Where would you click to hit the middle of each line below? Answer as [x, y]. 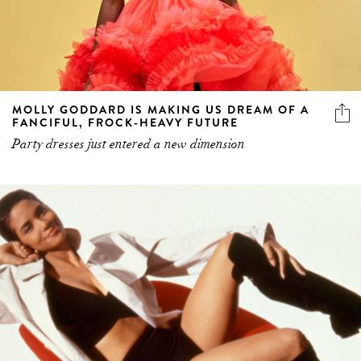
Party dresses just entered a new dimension [129, 145]
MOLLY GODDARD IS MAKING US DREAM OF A [161, 110]
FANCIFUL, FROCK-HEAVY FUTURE [125, 123]
